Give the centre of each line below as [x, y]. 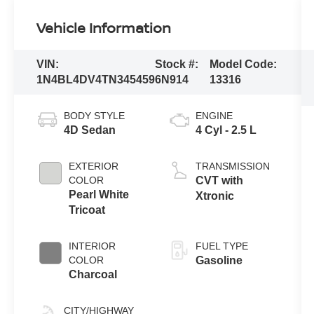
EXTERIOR [94, 166]
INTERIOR [93, 246]
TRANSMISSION [232, 166]
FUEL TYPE [221, 246]
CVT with [219, 181]
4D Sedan [90, 130]
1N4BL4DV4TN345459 [96, 80]
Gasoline [219, 261]
